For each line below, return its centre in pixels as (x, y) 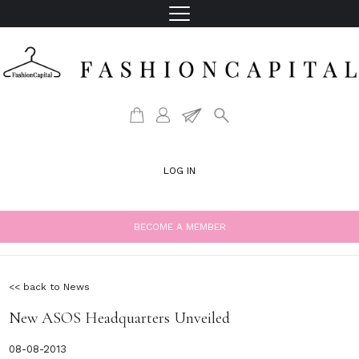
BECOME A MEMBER (179, 227)
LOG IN (179, 171)
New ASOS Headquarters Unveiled (120, 319)
